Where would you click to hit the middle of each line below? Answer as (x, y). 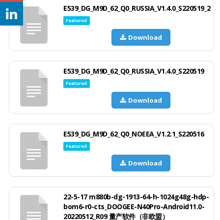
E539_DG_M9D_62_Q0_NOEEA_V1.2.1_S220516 (134, 134)
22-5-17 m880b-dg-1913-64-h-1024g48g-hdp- (136, 196)
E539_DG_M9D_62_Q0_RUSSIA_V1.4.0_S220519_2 (137, 8)
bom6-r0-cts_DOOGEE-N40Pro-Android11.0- (134, 206)
